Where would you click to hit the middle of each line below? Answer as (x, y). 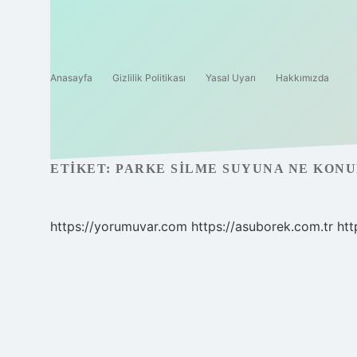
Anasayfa (71, 78)
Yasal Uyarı (231, 78)
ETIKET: (83, 169)
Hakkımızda (302, 78)
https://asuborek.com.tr (262, 226)
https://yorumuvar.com (119, 226)
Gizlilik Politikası (149, 78)
